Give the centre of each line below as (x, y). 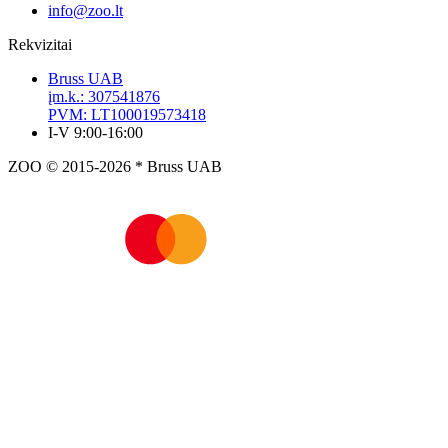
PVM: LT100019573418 (127, 114)
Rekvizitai (40, 44)
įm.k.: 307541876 (104, 96)
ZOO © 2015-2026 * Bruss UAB (115, 166)
